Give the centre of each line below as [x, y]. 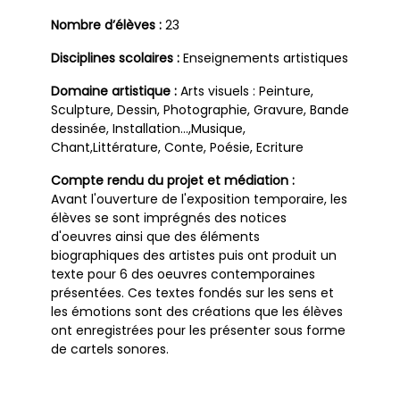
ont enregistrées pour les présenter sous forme [198, 330]
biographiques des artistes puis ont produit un [194, 255]
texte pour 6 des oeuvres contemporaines [183, 274]
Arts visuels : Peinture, [247, 91]
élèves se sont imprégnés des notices [169, 217]
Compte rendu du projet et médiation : [173, 180]
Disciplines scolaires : [115, 58]
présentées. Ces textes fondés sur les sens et [192, 292]
